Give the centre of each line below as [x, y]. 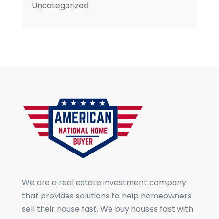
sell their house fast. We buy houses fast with [107, 209]
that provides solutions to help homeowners [107, 196]
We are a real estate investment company [104, 182]
